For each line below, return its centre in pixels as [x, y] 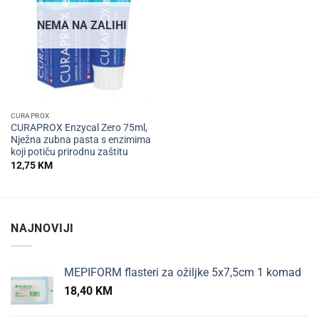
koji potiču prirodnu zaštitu [69, 152]
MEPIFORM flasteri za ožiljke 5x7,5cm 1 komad [183, 272]
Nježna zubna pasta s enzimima [80, 140]
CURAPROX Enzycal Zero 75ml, [79, 128]
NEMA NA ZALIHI [82, 25]
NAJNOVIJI [43, 229]
